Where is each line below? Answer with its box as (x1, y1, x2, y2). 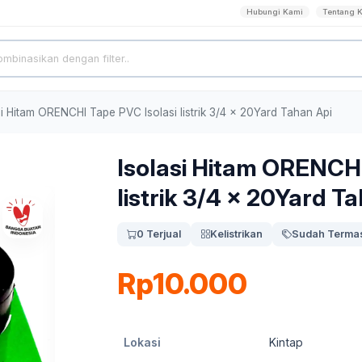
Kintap (269, 335, 303, 349)
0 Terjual (137, 228, 181, 240)
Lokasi (124, 335, 161, 349)
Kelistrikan (210, 228, 263, 240)
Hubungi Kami (246, 7, 303, 16)
